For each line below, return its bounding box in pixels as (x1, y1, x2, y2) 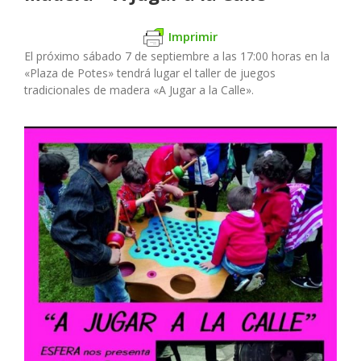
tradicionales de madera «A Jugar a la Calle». (24, 82, 254, 98)
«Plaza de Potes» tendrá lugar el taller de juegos (24, 65, 276, 81)
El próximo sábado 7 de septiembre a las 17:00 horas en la (24, 48, 330, 64)
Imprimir (168, 27, 218, 44)
